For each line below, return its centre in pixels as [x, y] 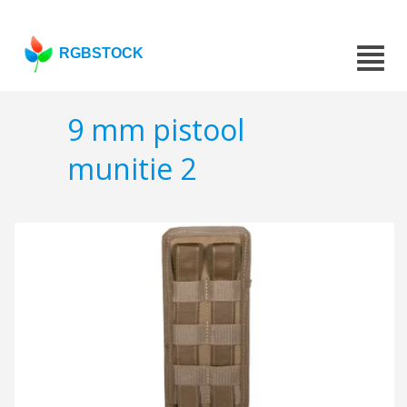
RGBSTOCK [102, 53]
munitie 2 [132, 169]
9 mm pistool [156, 130]
